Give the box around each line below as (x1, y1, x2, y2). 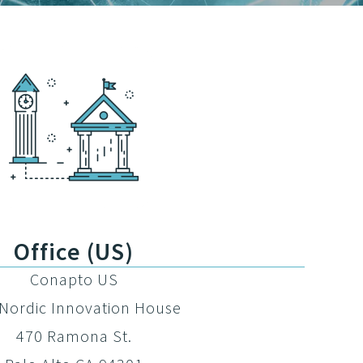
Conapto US (29, 269, 118, 289)
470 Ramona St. (15, 326, 132, 346)
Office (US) (14, 236, 134, 267)
